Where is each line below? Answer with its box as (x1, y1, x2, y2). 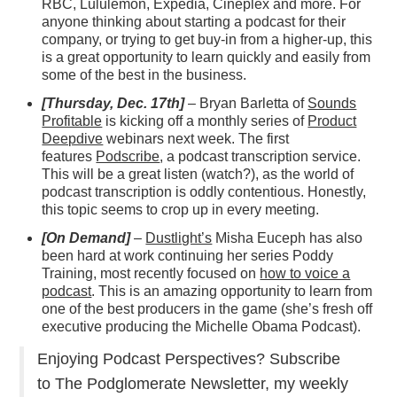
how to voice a (260, 266, 351, 282)
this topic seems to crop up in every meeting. (42, 202, 320, 218)
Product (307, 113, 357, 129)
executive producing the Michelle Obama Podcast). (42, 319, 362, 335)
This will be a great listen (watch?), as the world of (42, 167, 354, 183)
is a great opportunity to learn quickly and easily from (42, 50, 371, 66)
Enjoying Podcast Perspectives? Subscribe (37, 350, 341, 369)
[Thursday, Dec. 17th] (42, 96, 189, 112)
